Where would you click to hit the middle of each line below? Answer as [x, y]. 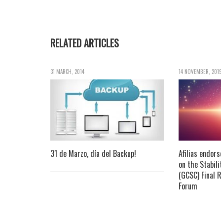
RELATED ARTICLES [85, 43]
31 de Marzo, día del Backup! [93, 153]
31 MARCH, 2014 [67, 72]
